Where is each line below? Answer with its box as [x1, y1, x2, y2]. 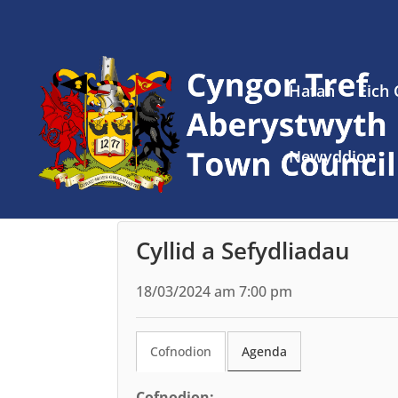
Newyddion [289, 146, 376, 167]
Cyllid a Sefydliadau [136, 235, 350, 267]
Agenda [242, 342, 287, 360]
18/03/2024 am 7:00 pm [136, 281, 292, 301]
